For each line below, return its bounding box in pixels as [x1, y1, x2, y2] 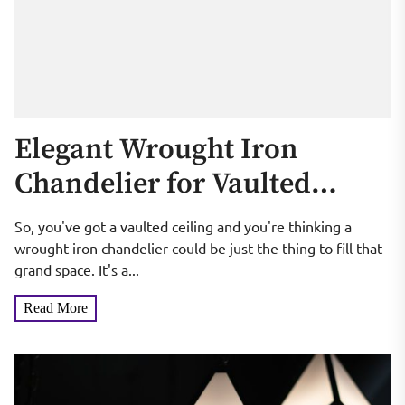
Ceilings [14, 201, 120, 238]
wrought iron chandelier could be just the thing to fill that [14, 239, 382, 258]
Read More [24, 300, 88, 316]
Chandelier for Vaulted [14, 166, 311, 203]
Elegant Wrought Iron [14, 132, 298, 169]
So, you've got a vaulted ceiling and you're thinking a [14, 217, 352, 236]
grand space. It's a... [14, 260, 139, 279]
